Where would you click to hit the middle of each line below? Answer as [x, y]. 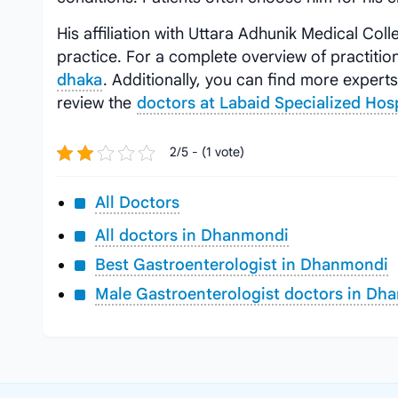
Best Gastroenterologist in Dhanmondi [242, 265]
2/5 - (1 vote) [207, 152]
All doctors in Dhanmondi [192, 235]
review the [96, 103]
